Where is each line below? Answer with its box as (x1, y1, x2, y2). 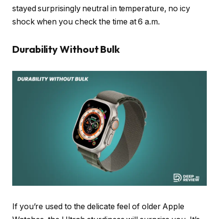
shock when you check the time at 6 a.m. (12, 17, 160, 27)
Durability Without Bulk (12, 43, 120, 55)
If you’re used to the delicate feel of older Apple (12, 202, 185, 212)
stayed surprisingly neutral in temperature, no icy (12, 4, 191, 14)
